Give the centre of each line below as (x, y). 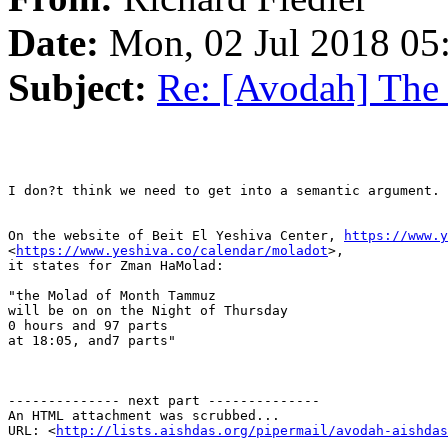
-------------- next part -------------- (164, 401)
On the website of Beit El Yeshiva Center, (176, 236)
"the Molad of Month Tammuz (112, 296)
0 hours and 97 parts (92, 326)
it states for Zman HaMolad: (116, 266)
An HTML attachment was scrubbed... (144, 416)
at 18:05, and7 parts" (92, 341)
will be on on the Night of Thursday (148, 311)
